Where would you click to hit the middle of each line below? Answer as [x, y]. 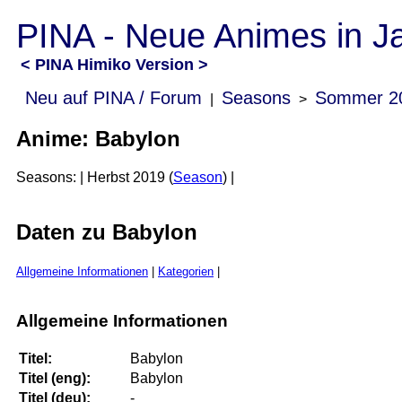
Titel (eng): [55, 379]
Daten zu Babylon [107, 232]
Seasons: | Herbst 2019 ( [95, 177]
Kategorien [186, 271]
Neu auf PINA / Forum [114, 98]
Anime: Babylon [98, 138]
